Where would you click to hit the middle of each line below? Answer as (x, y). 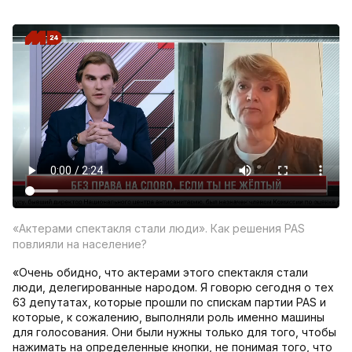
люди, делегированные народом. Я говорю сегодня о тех (173, 288)
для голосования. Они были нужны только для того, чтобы (174, 332)
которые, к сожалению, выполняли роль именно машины (169, 317)
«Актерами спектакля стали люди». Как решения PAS (159, 229)
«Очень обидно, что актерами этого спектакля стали (160, 273)
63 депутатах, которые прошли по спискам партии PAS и (169, 302)
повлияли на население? (80, 244)
